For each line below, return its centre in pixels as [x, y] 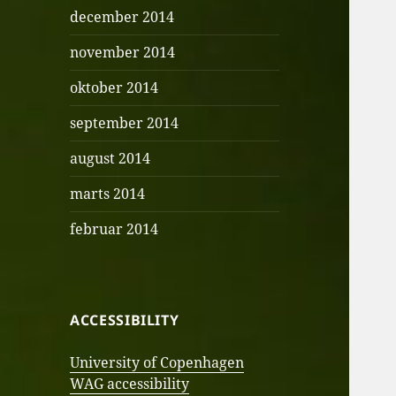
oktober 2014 [114, 88]
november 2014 [123, 53]
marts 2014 [108, 194]
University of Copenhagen [157, 363]
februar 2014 [114, 229]
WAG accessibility [130, 384]
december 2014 [122, 17]
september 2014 [125, 123]
